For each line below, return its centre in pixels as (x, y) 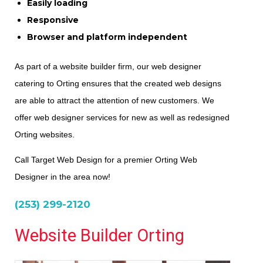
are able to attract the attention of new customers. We (114, 101)
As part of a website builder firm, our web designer (108, 67)
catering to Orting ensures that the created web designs (118, 84)
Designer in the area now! (63, 177)
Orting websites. (45, 135)
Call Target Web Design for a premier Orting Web (106, 160)
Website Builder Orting (100, 236)
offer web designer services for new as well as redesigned (122, 118)
